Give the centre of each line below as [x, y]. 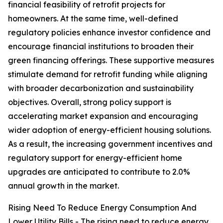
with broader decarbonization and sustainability [101, 88]
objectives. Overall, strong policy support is [90, 102]
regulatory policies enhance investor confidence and [109, 33]
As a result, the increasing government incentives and [110, 144]
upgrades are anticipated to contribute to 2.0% [99, 172]
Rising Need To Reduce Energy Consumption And [102, 208]
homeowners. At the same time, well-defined [93, 19]
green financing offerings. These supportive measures [111, 60]
